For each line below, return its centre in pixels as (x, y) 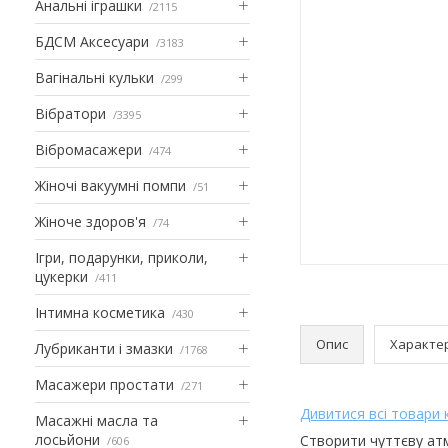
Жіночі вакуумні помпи (110, 185)
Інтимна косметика (100, 312)
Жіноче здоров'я (90, 221)
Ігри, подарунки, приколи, (121, 257)
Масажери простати (104, 384)
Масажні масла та (96, 420)
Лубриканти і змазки (104, 348)
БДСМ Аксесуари (92, 41)
